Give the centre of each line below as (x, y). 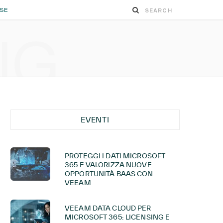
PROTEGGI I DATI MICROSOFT (115, 156)
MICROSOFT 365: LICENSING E (117, 217)
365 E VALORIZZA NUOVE (108, 165)
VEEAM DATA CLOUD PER (108, 208)
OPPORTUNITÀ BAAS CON (109, 174)
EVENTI (95, 120)
